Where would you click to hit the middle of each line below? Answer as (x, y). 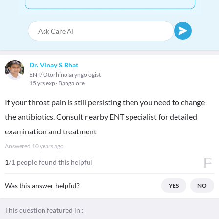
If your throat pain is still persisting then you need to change (105, 102)
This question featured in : (44, 210)
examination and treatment (51, 131)
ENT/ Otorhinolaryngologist (65, 75)
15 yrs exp (43, 83)
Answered (18, 146)
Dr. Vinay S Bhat (54, 65)
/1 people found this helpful (51, 162)
